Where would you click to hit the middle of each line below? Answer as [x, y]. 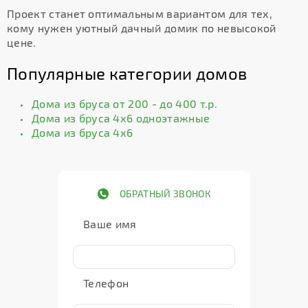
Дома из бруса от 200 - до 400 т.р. [124, 103]
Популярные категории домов [127, 73]
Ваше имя [110, 224]
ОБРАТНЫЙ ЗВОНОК [165, 194]
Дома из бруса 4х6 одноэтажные [121, 118]
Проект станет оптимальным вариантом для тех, [140, 13]
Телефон [106, 283]
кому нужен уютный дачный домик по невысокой [142, 28]
